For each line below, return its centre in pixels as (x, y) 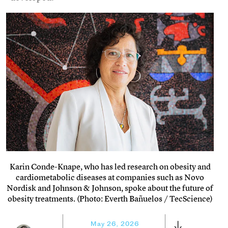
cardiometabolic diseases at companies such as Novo (110, 177)
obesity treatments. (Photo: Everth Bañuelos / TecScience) (110, 198)
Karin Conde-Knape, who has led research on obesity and (110, 166)
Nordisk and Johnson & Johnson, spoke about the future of (110, 188)
